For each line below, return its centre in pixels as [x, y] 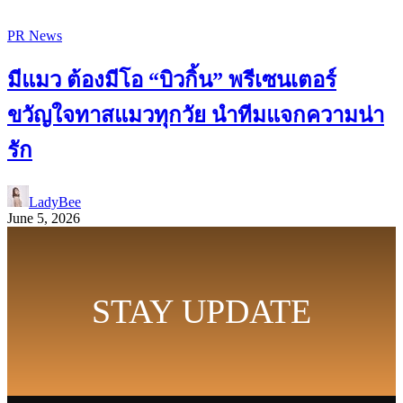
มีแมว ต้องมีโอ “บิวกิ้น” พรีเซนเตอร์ [172, 81]
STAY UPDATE [201, 311]
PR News [35, 36]
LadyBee [55, 202]
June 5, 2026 [44, 219]
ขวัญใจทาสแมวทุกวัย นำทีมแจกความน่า [196, 116]
